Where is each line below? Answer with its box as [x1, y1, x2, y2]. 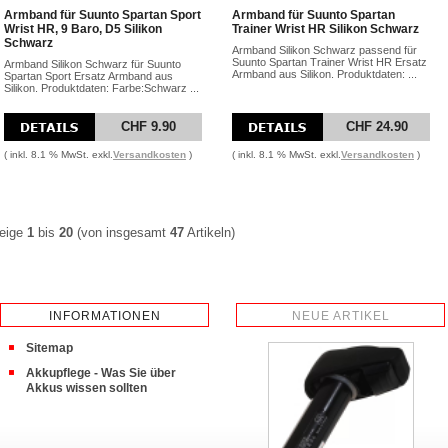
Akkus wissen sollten [26, 381, 147, 395]
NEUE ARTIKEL [291, 309, 390, 323]
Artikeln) [184, 225, 235, 240]
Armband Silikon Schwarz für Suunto [4, 58, 181, 70]
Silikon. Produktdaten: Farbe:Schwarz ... [4, 82, 199, 94]
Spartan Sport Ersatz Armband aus [4, 70, 173, 82]
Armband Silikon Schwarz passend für [232, 44, 417, 56]
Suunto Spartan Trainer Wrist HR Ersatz [232, 56, 427, 68]
